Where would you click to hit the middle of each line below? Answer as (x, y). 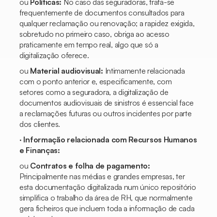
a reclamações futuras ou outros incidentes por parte (106, 113)
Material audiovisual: (67, 71)
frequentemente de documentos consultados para (102, 13)
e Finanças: (40, 150)
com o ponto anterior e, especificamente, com (96, 81)
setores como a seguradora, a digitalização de (94, 92)
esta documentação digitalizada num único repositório (108, 187)
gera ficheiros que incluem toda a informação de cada (107, 208)
